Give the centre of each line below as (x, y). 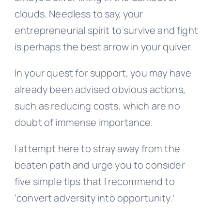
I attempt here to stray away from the (97, 148)
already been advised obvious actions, (100, 89)
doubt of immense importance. (84, 122)
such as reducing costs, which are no (97, 106)
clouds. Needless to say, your (79, 14)
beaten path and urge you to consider (100, 165)
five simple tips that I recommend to (94, 181)
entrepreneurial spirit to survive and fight (106, 30)
